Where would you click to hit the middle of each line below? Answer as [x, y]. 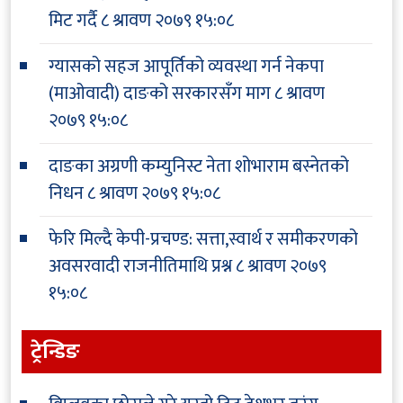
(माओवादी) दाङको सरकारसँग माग [160, 93]
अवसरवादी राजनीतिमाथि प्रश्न [140, 266]
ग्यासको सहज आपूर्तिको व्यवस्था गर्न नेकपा [186, 66]
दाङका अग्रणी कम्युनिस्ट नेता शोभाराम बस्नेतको [199, 166]
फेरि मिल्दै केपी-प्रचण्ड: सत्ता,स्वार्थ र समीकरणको [203, 239]
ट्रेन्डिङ [55, 351]
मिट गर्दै [73, 20]
